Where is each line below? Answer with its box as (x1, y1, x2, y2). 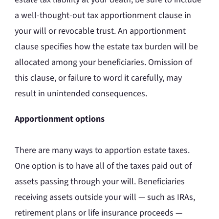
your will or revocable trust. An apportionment (15, 25, 186, 38)
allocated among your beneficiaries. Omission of (15, 56, 192, 69)
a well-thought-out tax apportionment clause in (15, 9, 191, 22)
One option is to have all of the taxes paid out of (15, 160, 192, 173)
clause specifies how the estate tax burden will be (15, 41, 198, 53)
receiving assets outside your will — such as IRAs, (15, 191, 195, 204)
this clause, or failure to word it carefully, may (15, 72, 182, 85)
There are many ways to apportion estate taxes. (15, 144, 190, 157)
